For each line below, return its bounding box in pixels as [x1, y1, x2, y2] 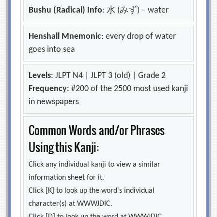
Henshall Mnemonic [29, 32, 102, 41]
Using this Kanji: [29, 139, 99, 155]
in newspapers [29, 97, 79, 107]
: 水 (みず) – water [102, 6, 169, 15]
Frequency [29, 84, 67, 93]
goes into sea [29, 45, 76, 54]
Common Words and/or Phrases [29, 122, 165, 139]
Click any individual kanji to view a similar [29, 161, 161, 169]
